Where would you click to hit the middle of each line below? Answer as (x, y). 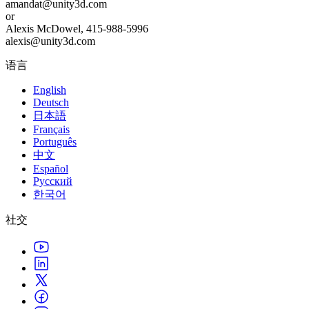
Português (55, 142)
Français (51, 130)
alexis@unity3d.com (50, 41)
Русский (53, 181)
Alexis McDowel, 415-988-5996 (77, 29)
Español (51, 169)
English (50, 90)
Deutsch (51, 103)
